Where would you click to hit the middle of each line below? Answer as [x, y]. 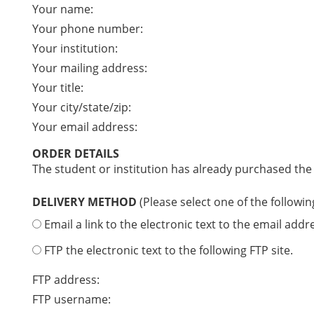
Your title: [58, 88]
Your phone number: [88, 29]
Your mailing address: [90, 68]
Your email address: [85, 127]
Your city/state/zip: [82, 107]
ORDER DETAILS [76, 153]
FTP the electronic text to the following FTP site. [167, 250]
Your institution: [75, 48]
